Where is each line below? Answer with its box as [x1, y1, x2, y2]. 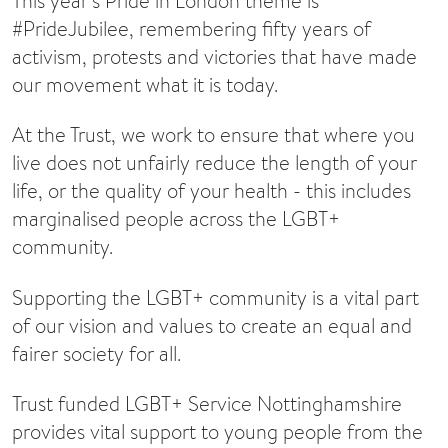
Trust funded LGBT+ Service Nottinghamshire [12, 390, 402, 418]
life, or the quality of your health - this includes [12, 177, 411, 205]
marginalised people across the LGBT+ [12, 205, 340, 233]
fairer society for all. [12, 339, 181, 367]
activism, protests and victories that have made [12, 43, 417, 71]
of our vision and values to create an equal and [12, 311, 412, 339]
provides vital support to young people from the [12, 418, 423, 446]
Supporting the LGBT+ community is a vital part [12, 283, 419, 311]
